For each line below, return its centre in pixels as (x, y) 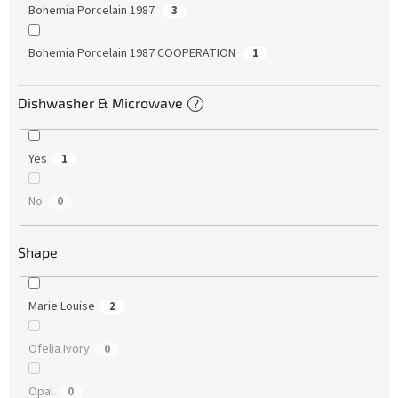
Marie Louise (61, 306)
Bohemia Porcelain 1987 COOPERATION (133, 53)
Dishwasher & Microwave (100, 103)
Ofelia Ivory (59, 349)
